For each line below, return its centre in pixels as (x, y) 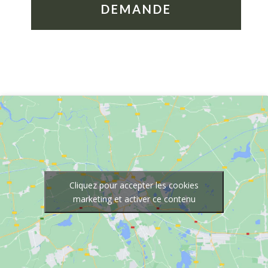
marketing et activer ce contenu (134, 199)
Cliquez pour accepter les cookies (134, 185)
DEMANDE (136, 9)
